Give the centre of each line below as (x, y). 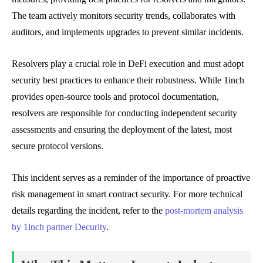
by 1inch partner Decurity (59, 227)
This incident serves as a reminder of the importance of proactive (131, 177)
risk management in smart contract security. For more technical (127, 194)
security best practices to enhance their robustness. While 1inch (128, 80)
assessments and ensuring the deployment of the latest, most (122, 129)
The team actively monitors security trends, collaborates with (124, 15)
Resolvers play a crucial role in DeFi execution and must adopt (128, 63)
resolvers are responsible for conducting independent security (124, 113)
